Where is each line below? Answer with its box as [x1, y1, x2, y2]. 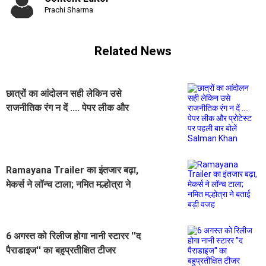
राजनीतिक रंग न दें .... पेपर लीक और [6, 102, 129, 114]
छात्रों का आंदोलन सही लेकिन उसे [6, 88, 122, 100]
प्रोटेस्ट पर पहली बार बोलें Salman [6, 116, 129, 128]
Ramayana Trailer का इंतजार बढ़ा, [6, 164, 138, 176]
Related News [94, 44, 172, 59]
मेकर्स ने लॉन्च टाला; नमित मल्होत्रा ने [6, 179, 131, 191]
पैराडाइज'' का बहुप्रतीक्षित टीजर [6, 245, 116, 256]
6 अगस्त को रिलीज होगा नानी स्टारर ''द [6, 230, 141, 242]
